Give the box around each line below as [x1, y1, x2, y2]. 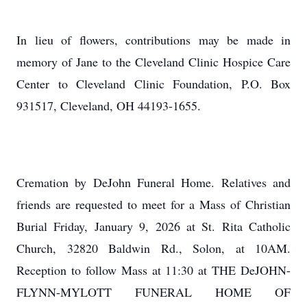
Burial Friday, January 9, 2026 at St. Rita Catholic [16, 218, 291, 234]
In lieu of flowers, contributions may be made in [16, 32, 291, 48]
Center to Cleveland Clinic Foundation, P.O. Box [16, 75, 291, 92]
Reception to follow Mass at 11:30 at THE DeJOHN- [16, 262, 291, 278]
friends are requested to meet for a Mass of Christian [16, 196, 291, 212]
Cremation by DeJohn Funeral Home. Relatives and [16, 174, 291, 191]
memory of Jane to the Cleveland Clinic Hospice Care [16, 53, 291, 70]
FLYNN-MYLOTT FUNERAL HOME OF [16, 284, 291, 300]
